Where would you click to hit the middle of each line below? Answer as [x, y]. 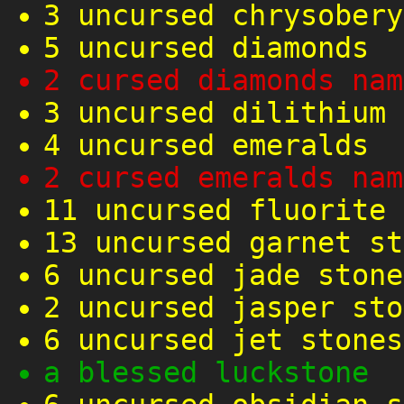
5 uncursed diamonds [206, 48]
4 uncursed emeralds [206, 146]
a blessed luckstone [206, 373]
